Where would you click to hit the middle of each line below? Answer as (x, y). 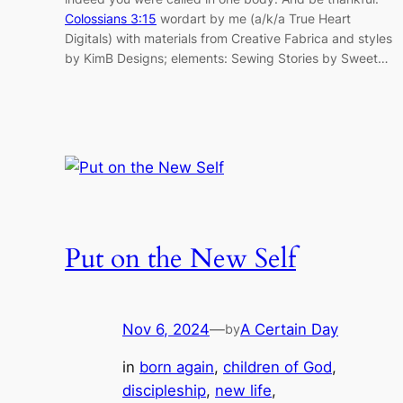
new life (243, 391)
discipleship (164, 391)
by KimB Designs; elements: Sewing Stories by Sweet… (227, 58)
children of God (278, 367)
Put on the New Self (180, 260)
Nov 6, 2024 (166, 329)
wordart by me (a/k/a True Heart (254, 18)
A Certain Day (289, 329)
